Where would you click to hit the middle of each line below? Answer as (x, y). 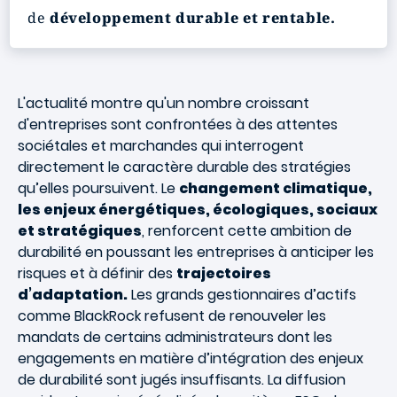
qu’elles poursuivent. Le (98, 188)
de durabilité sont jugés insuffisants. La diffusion (182, 380)
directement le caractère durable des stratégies (184, 167)
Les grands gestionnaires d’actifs (242, 295)
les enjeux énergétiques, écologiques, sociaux (198, 210)
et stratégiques (80, 231)
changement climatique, (276, 188)
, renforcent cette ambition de (247, 231)
